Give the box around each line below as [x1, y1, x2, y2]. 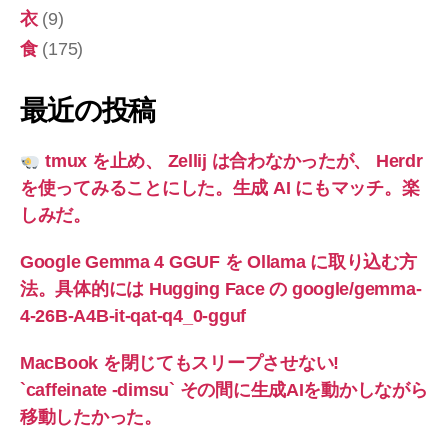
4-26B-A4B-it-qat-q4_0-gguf [20, 306, 246, 327]
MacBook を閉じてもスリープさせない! [20, 353, 340, 374]
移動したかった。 [20, 407, 162, 428]
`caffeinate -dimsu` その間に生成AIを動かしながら [20, 380, 428, 401]
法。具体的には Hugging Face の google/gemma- [20, 279, 422, 300]
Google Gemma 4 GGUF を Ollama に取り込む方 [20, 252, 417, 273]
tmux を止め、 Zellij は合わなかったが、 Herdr [40, 151, 423, 172]
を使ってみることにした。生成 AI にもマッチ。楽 [20, 178, 420, 199]
